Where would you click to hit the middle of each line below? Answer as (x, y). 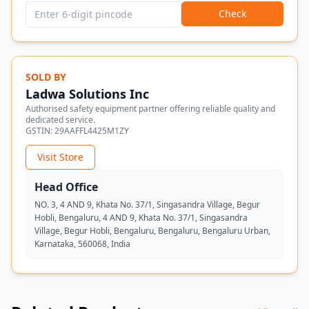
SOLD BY (46, 77)
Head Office (66, 187)
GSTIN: (40, 131)
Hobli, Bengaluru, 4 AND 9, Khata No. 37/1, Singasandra (141, 218)
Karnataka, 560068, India (82, 244)
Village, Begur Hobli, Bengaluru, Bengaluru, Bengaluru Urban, (152, 231)
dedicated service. (60, 120)
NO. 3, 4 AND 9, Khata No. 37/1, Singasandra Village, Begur (147, 205)
